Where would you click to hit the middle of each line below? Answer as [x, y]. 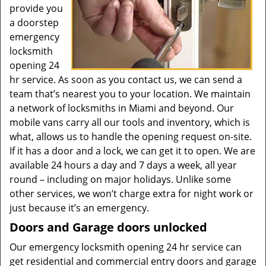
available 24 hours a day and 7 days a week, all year [123, 165]
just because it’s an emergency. [79, 208]
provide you [36, 8]
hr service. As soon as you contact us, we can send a [126, 80]
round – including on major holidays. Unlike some [120, 179]
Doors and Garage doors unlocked [108, 227]
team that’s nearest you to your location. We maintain [130, 94]
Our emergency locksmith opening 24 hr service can [126, 247]
